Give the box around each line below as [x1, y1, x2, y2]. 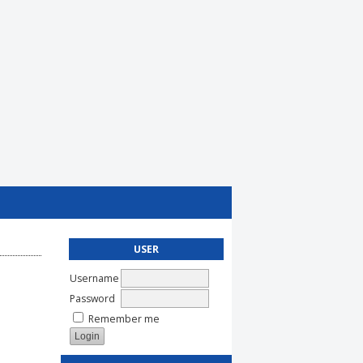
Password [70, 291, 115, 305]
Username [70, 271, 119, 285]
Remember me [88, 311, 160, 326]
